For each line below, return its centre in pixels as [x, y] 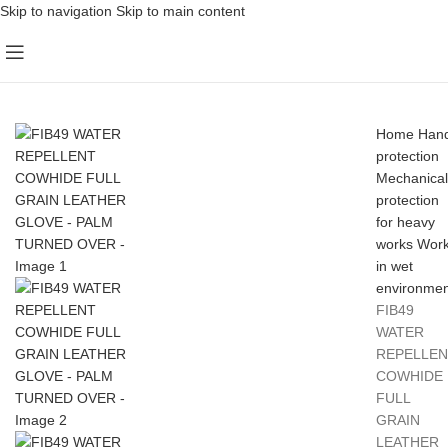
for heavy [405, 222]
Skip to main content [180, 11]
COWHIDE [409, 376]
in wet [394, 266]
